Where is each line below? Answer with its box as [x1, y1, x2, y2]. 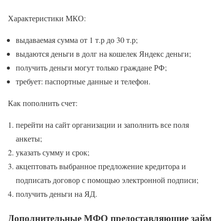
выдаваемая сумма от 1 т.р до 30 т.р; [16, 34, 138, 45]
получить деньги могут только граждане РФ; [16, 62, 167, 73]
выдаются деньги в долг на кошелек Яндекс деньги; [16, 48, 191, 59]
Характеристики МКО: [8, 12, 86, 23]
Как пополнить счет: [8, 97, 77, 108]
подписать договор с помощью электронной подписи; [16, 174, 198, 185]
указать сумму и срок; [16, 147, 89, 157]
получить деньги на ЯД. [16, 188, 97, 199]
